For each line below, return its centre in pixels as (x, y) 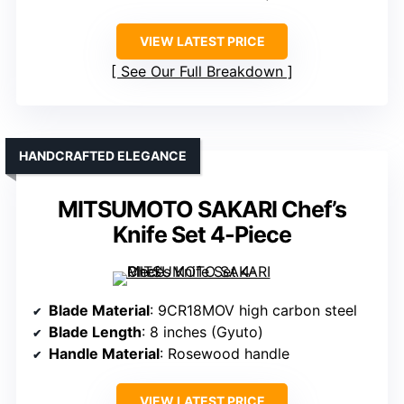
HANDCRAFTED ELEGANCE (103, 156)
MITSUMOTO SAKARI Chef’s (202, 210)
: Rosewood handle (225, 354)
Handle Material (104, 354)
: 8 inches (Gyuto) (202, 332)
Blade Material (99, 311)
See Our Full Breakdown (202, 72)
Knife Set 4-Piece (202, 235)
